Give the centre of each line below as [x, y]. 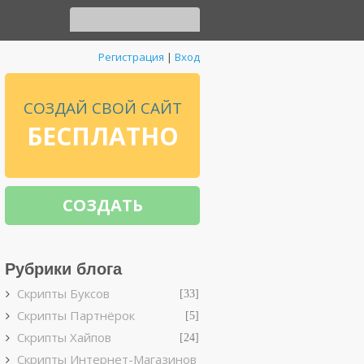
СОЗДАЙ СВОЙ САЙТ [102, 108]
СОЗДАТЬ [102, 205]
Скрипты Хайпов [64, 337]
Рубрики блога [63, 269]
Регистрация [131, 57]
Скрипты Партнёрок [76, 315]
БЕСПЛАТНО [102, 136]
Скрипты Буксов [63, 293]
